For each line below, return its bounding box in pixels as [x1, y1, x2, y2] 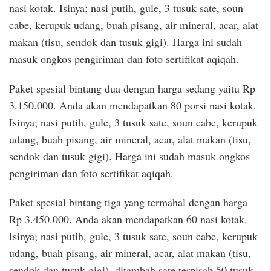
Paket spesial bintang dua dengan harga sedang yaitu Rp [9, 80, 255, 96]
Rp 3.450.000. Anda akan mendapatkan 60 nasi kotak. [9, 212, 247, 227]
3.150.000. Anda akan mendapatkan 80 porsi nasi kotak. [9, 97, 256, 113]
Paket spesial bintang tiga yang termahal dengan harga [9, 195, 247, 210]
